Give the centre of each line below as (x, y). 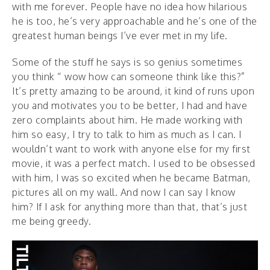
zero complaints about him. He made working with (127, 120)
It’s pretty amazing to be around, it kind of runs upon (133, 91)
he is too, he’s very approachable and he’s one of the (135, 21)
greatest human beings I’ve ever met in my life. (120, 35)
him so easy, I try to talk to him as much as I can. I (127, 134)
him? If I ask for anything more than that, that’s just (130, 206)
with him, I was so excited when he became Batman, (131, 177)
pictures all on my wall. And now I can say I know (124, 192)
